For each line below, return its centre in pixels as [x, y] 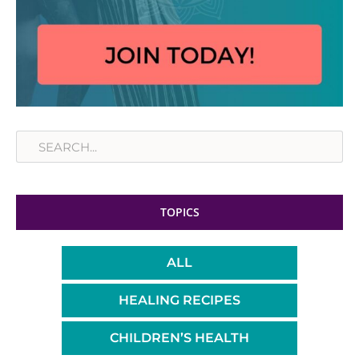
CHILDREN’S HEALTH [179, 338]
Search [37, 132]
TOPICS [179, 212]
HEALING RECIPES [179, 301]
